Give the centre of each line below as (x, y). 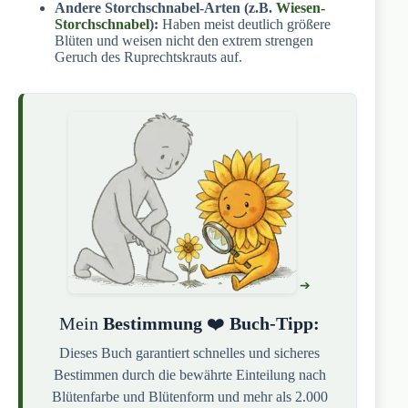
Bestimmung (153, 324)
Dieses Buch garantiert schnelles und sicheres (190, 353)
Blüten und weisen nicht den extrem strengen (184, 41)
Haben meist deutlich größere (245, 25)
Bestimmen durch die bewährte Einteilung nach (189, 375)
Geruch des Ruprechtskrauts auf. (148, 57)
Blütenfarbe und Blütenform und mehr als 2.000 (189, 397)
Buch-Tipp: (275, 324)
